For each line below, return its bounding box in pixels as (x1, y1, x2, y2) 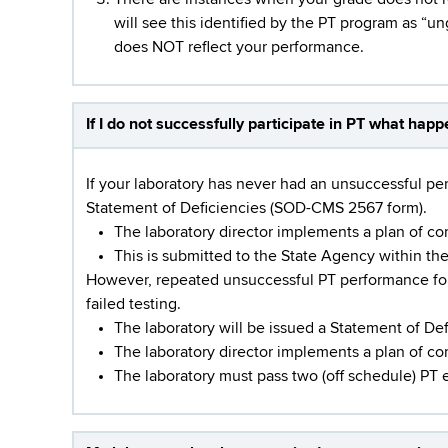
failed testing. (86, 296, 181, 313)
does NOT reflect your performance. (114, 39, 364, 56)
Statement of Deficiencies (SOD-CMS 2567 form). (86, 200, 427, 217)
